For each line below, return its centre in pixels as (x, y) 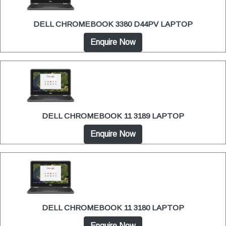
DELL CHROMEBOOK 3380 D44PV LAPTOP (113, 24)
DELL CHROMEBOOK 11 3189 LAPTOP (113, 116)
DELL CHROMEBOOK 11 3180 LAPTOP (113, 208)
